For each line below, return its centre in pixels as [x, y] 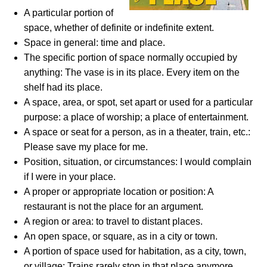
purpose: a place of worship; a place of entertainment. [136, 117]
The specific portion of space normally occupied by [131, 58]
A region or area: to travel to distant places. [113, 221]
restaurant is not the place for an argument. [114, 207]
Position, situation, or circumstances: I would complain [138, 162]
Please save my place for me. [86, 147]
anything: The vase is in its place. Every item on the [132, 72]
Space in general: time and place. [94, 43]
